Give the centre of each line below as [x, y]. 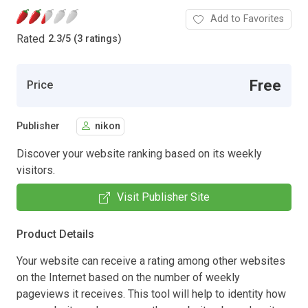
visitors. [36, 170]
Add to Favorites [247, 19]
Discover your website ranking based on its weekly [139, 153]
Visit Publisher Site [163, 197]
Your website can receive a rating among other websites [151, 261]
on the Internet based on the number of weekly [128, 277]
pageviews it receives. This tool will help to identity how [151, 294]
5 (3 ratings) [93, 39]
